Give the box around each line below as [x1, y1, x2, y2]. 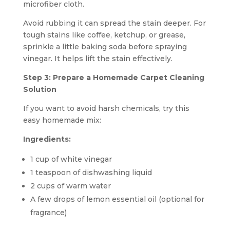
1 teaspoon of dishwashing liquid [30, 167, 152, 177]
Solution [23, 84, 56, 94]
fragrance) [30, 207, 67, 217]
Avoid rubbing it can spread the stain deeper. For [23, 18, 206, 28]
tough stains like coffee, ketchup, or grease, [23, 30, 185, 40]
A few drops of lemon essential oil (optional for [30, 194, 204, 204]
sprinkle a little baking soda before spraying [23, 42, 187, 51]
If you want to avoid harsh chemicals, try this [23, 103, 189, 113]
